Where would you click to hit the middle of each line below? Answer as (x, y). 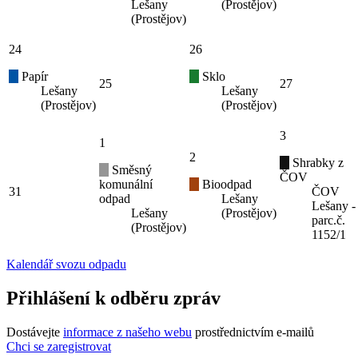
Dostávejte (35, 332)
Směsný (130, 169)
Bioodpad (225, 184)
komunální (126, 184)
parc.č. (328, 220)
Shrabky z (316, 162)
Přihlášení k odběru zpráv (113, 298)
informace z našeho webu (127, 332)
